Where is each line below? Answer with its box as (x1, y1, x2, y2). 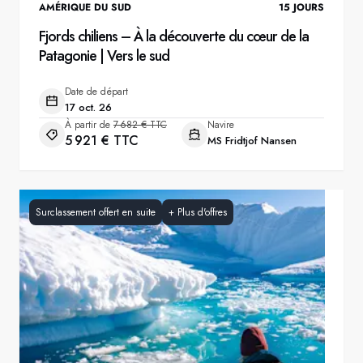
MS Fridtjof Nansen (207, 133, 297, 148)
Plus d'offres (177, 205, 227, 220)
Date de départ (65, 84, 128, 99)
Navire (207, 117, 234, 132)
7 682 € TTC (113, 117, 167, 132)
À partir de (65, 117, 110, 132)
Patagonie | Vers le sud (39, 45, 169, 66)
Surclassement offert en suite (36, 205, 156, 220)
